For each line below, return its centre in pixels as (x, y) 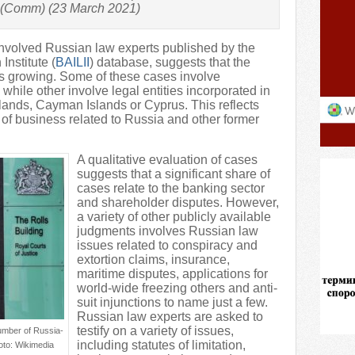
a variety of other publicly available (174, 217)
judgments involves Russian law (168, 231)
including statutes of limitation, (161, 345)
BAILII (73, 62)
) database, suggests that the (170, 62)
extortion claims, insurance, (153, 260)
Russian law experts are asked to (170, 317)
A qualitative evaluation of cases (167, 160)
